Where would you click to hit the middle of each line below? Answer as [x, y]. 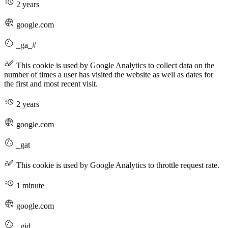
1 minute [29, 185]
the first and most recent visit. [51, 83]
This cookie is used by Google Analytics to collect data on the [114, 65]
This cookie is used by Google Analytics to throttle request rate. [117, 165]
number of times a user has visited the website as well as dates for [109, 74]
